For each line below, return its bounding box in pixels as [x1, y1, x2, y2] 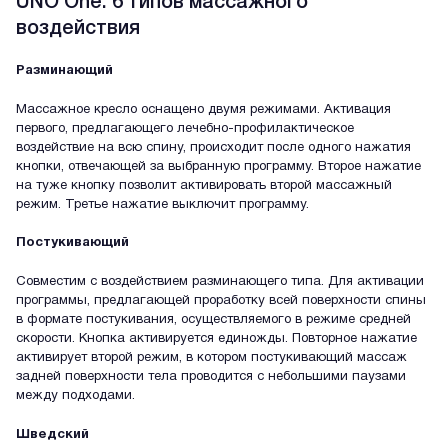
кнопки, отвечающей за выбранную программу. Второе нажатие [16, 160, 421, 173]
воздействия [16, 20, 140, 39]
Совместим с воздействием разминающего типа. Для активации [16, 276, 424, 288]
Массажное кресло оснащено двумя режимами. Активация [16, 103, 391, 116]
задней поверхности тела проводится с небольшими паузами [16, 371, 406, 383]
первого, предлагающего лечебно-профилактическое [16, 122, 354, 135]
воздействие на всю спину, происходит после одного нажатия [16, 141, 411, 154]
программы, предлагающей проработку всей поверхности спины [16, 295, 426, 307]
